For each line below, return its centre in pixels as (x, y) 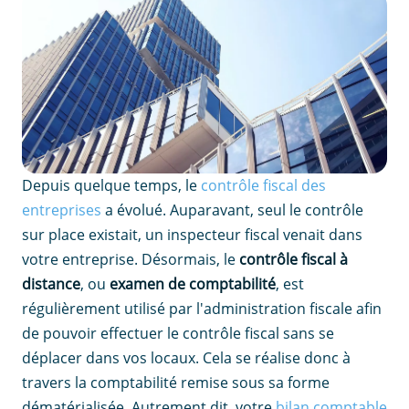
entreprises (62, 210)
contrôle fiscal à (294, 259)
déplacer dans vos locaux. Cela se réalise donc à (186, 358)
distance (51, 284)
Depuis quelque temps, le (111, 185)
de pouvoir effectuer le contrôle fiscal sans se (178, 333)
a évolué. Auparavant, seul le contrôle (232, 210)
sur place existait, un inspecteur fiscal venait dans (192, 235)
